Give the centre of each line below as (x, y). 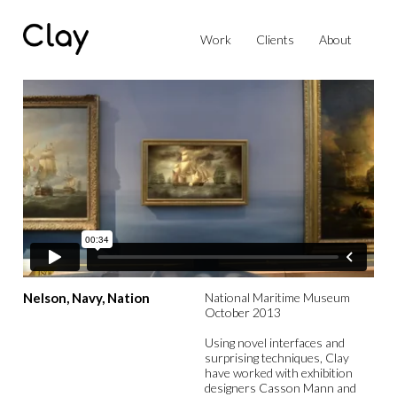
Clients (275, 39)
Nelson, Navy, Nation (86, 297)
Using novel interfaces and (274, 342)
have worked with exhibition (278, 372)
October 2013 (242, 312)
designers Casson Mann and (280, 387)
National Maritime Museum (277, 297)
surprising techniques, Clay (276, 357)
